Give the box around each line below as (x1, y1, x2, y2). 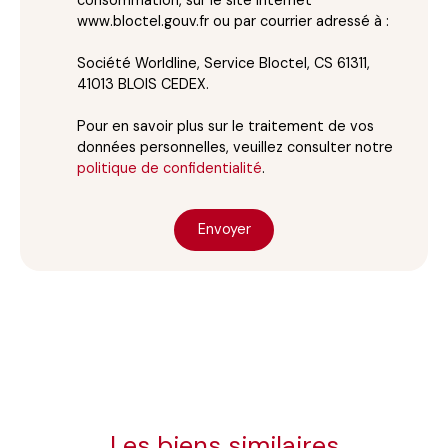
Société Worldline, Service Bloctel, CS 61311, (77, 53, 370, 72)
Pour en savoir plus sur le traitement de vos (77, 116, 374, 135)
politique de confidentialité (77, 158, 262, 177)
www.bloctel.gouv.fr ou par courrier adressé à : (77, 11, 389, 30)
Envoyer (197, 220, 251, 239)
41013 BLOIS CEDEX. (77, 74, 209, 93)
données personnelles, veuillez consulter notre (77, 137, 393, 156)
